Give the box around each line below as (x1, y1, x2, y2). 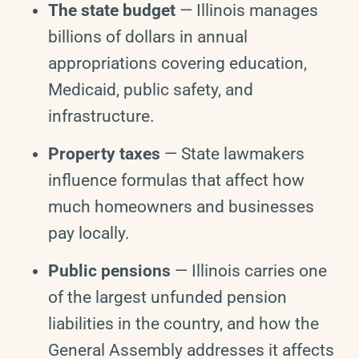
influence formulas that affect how (48, 170, 305, 190)
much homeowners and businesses (48, 196, 314, 216)
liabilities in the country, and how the (48, 314, 319, 334)
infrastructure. (48, 106, 155, 126)
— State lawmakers (160, 143, 305, 163)
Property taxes (48, 143, 160, 163)
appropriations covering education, (48, 53, 307, 73)
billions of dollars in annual (48, 26, 248, 46)
